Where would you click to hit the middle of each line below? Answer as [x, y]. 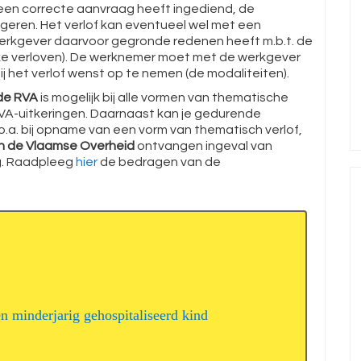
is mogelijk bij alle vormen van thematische [163, 98]
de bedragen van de [159, 162]
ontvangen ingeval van [203, 146]
